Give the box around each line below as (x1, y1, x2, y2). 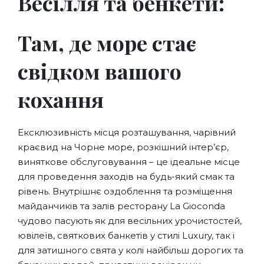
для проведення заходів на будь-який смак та (18, 171, 235, 183)
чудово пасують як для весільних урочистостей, (18, 215, 242, 227)
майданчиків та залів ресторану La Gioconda (18, 200, 225, 212)
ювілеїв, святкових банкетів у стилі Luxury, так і (18, 230, 235, 242)
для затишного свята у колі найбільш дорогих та (18, 245, 243, 256)
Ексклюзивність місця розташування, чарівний (18, 127, 236, 138)
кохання (18, 85, 104, 114)
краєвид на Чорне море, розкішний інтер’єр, (18, 141, 229, 153)
